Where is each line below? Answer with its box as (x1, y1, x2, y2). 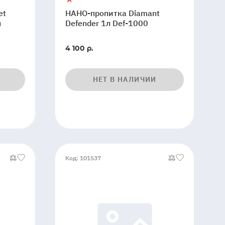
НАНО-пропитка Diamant (65, 8, 160, 18)
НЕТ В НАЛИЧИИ (92, 75, 157, 84)
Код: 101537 (65, 154, 101, 162)
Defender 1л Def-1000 (65, 18, 149, 28)
